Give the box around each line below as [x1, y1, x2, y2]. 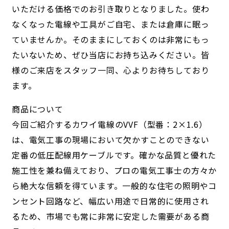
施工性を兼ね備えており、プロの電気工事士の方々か [11, 164, 217, 176]
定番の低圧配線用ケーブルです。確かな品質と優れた [11, 148, 217, 161]
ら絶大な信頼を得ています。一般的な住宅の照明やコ [11, 179, 217, 192]
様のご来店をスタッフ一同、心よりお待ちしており [11, 63, 210, 76]
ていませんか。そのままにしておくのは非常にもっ [11, 33, 210, 45]
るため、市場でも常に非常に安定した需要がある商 [11, 210, 210, 222]
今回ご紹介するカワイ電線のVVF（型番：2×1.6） [11, 118, 208, 130]
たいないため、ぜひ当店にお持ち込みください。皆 [11, 48, 210, 61]
